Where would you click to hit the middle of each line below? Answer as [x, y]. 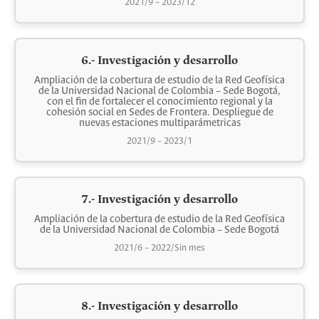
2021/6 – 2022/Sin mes [159, 248]
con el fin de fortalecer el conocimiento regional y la [159, 102]
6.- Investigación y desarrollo [159, 61]
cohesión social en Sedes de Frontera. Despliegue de [159, 113]
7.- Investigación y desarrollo [159, 200]
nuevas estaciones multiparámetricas [159, 123]
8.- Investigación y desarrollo [159, 307]
